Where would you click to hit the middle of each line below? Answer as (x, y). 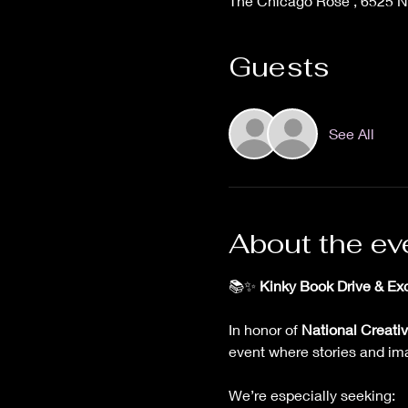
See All (351, 133)
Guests (279, 66)
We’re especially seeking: (311, 394)
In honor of (265, 329)
